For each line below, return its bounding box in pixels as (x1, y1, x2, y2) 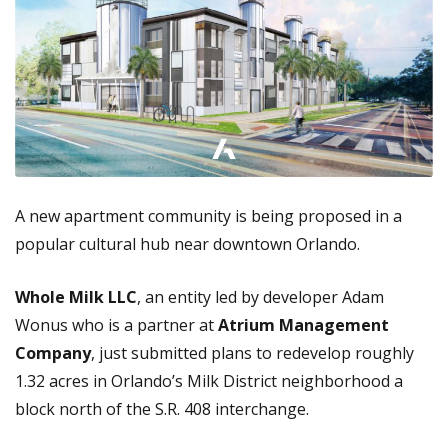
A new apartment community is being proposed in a (15, 204, 402, 227)
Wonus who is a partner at (15, 313, 218, 336)
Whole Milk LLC (15, 285, 137, 308)
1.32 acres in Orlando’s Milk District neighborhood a (15, 369, 403, 392)
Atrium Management (218, 313, 389, 336)
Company (15, 341, 91, 364)
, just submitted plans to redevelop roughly (91, 341, 414, 364)
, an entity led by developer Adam (137, 285, 384, 308)
